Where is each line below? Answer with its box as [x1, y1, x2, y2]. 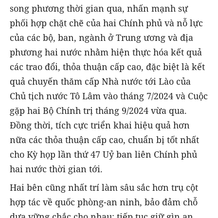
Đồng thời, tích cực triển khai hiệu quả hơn [10, 119, 190, 131]
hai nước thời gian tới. [10, 163, 103, 175]
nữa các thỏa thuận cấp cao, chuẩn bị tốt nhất [10, 133, 199, 145]
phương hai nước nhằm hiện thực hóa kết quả [10, 46, 202, 58]
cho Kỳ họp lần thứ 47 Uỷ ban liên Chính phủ [10, 148, 197, 160]
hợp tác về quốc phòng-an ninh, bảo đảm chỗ [10, 196, 198, 208]
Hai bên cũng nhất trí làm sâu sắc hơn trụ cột [10, 181, 198, 193]
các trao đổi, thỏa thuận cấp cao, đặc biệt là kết [10, 60, 205, 73]
